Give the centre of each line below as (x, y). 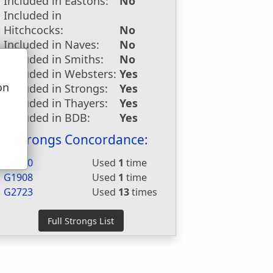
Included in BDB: (47, 118)
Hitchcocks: (34, 30)
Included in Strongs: (56, 88)
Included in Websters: (60, 74)
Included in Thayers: (56, 103)
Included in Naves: (52, 44)
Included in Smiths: (54, 59)
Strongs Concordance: (81, 140)
